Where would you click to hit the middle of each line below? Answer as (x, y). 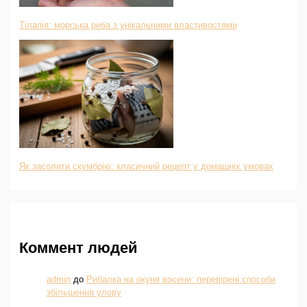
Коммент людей (78, 247)
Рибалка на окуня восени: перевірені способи (181, 279)
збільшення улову (84, 292)
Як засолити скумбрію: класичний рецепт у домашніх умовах (146, 166)
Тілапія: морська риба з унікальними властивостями (128, 25)
